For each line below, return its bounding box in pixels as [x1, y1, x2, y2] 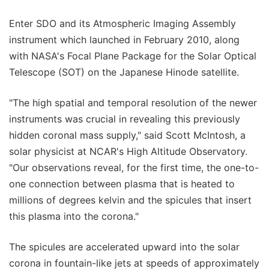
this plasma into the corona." [9, 210, 139, 222]
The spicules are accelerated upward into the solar [9, 240, 240, 253]
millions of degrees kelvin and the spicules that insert [9, 193, 252, 206]
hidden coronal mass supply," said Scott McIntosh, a [9, 128, 246, 141]
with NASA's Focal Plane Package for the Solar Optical [9, 49, 256, 62]
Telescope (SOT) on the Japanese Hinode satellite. [9, 65, 239, 78]
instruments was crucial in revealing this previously [9, 112, 240, 125]
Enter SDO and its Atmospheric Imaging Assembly [9, 17, 236, 29]
